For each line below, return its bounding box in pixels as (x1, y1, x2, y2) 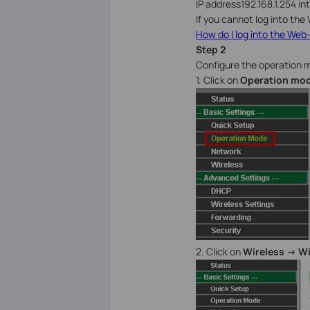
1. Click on (195, 73, 238, 87)
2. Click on (195, 245, 243, 259)
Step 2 (195, 43, 226, 57)
